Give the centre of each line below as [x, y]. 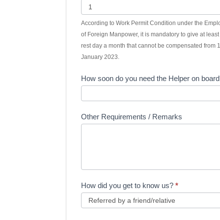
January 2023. [100, 57]
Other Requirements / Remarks [132, 117]
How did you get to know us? [128, 186]
